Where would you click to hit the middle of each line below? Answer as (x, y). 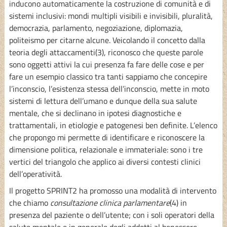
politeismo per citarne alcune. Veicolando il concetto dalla (107, 40)
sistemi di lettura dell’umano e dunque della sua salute (103, 101)
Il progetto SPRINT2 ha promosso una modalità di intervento (112, 190)
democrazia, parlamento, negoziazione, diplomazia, (96, 28)
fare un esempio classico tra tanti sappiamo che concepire (108, 76)
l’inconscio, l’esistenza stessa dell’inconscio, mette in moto (109, 88)
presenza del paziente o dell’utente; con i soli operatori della (111, 215)
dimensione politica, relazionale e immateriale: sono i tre (106, 149)
